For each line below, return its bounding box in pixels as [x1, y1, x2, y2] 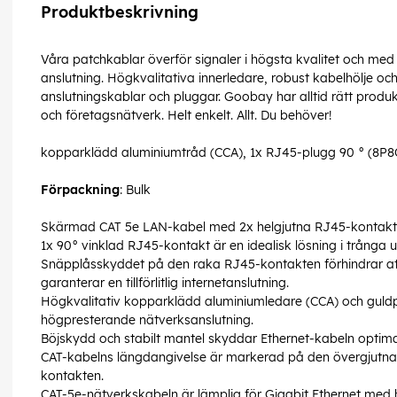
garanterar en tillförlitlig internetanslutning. [41, 275, 289, 292]
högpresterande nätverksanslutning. [41, 312, 253, 329]
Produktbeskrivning [41, 2, 198, 23]
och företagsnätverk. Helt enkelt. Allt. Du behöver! [41, 107, 331, 124]
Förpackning [41, 182, 120, 198]
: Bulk [120, 182, 151, 198]
